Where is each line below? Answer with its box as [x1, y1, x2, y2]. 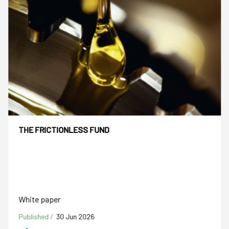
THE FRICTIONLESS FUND [18, 125, 109, 135]
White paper [18, 194, 61, 204]
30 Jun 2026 [56, 212, 95, 221]
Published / [18, 212, 55, 221]
